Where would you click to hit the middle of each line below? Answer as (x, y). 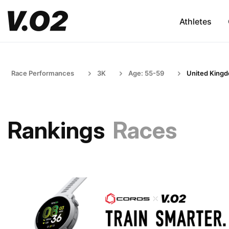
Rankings (56, 130)
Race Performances (43, 73)
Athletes (195, 21)
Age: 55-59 (146, 73)
